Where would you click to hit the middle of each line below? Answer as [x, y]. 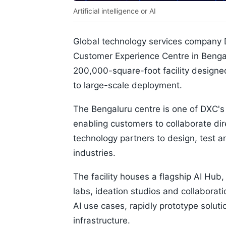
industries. [94, 153]
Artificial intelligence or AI [115, 11]
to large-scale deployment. [128, 86]
